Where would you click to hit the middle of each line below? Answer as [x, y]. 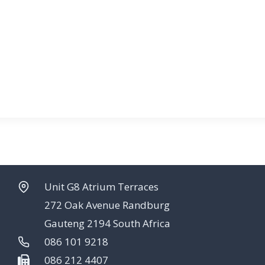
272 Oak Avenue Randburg [107, 205]
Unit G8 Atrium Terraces [101, 186]
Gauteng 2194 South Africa [107, 223]
